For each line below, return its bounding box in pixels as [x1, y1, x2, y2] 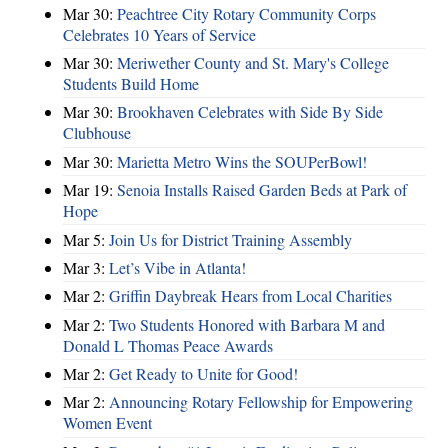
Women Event [63, 412, 152, 434]
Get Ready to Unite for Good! [109, 363, 298, 385]
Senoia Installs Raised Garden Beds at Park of [117, 179, 407, 201]
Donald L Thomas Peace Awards [63, 334, 273, 356]
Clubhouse [63, 122, 131, 144]
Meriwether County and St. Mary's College [117, 52, 389, 74]
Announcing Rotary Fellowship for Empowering [109, 391, 413, 413]
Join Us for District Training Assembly [109, 228, 352, 250]
